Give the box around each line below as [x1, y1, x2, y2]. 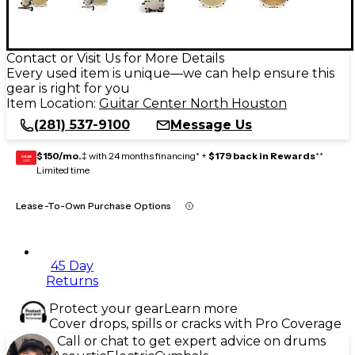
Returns [46, 273, 98, 288]
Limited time [36, 163, 90, 176]
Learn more [164, 300, 238, 316]
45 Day [51, 258, 94, 273]
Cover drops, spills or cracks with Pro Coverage [49, 315, 342, 331]
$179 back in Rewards [208, 149, 315, 162]
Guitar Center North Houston [99, 95, 287, 111]
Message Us [170, 116, 252, 132]
